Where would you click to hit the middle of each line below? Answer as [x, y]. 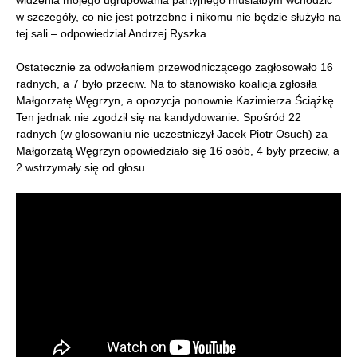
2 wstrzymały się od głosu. [82, 167]
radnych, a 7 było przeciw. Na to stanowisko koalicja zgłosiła [167, 83]
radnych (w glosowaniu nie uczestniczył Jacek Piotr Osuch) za [172, 133]
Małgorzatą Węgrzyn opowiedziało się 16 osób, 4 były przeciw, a [178, 150]
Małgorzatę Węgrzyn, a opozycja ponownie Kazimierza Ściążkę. [177, 100]
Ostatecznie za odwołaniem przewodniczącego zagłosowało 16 [175, 67]
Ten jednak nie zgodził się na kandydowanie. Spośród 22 [159, 117]
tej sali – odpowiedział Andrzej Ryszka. [113, 33]
